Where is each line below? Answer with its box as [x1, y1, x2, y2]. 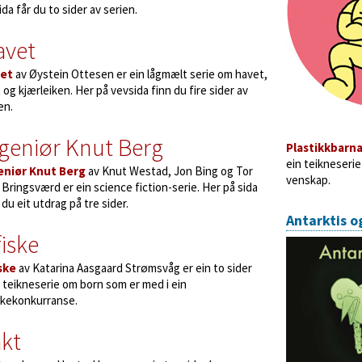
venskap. [286, 172, 330, 187]
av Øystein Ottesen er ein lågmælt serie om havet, [13, 66, 267, 82]
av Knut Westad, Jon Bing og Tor [86, 163, 253, 179]
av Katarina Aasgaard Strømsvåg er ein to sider [16, 260, 252, 276]
